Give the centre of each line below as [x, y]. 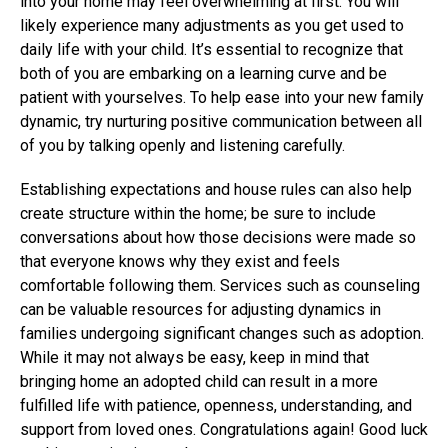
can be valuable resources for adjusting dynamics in [200, 309]
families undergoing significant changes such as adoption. [222, 333]
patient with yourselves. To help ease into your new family [222, 97]
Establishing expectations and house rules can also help [216, 189]
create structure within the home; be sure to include [198, 213]
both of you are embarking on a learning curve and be [203, 73]
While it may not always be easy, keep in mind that [194, 357]
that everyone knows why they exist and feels [180, 261]
